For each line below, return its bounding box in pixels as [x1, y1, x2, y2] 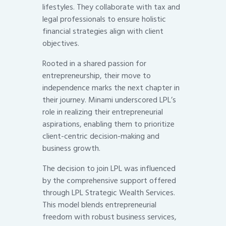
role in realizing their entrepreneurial [42, 105, 163, 119]
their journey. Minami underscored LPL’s [42, 93, 176, 107]
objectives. [42, 37, 79, 50]
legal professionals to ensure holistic [42, 13, 166, 26]
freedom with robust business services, [42, 210, 177, 224]
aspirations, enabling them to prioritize [42, 118, 175, 131]
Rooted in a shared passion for [42, 57, 146, 71]
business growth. [42, 142, 100, 155]
